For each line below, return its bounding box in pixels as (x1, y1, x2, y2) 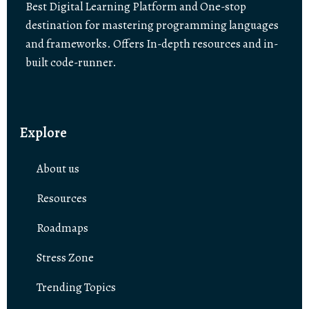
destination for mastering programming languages (26, 17, 279, 33)
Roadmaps (37, 220, 88, 237)
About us (37, 161, 79, 177)
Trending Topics (37, 279, 116, 296)
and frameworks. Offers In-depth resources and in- (26, 35, 278, 52)
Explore (20, 123, 67, 143)
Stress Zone (37, 250, 94, 266)
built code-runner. (26, 54, 117, 70)
